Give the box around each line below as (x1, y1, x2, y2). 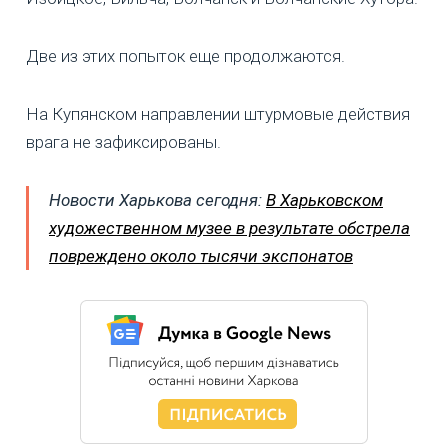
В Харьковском (266, 190, 383, 211)
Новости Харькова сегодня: (49, 190, 266, 211)
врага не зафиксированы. (26, 132, 221, 153)
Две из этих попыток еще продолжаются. (26, 46, 345, 67)
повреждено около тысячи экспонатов (49, 246, 353, 267)
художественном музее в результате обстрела (49, 218, 410, 239)
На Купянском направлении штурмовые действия (26, 104, 410, 125)
